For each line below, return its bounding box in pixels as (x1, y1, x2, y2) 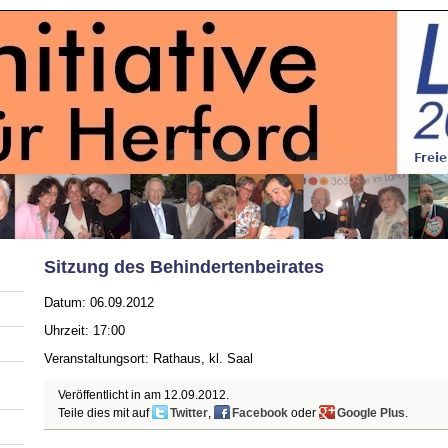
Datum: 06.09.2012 (43, 295, 154, 311)
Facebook (231, 406, 288, 419)
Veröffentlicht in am (57, 388, 164, 401)
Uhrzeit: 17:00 (43, 323, 125, 339)
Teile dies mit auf (57, 406, 152, 419)
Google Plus (336, 406, 405, 419)
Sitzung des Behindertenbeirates (43, 256, 324, 277)
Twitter (169, 406, 208, 419)
